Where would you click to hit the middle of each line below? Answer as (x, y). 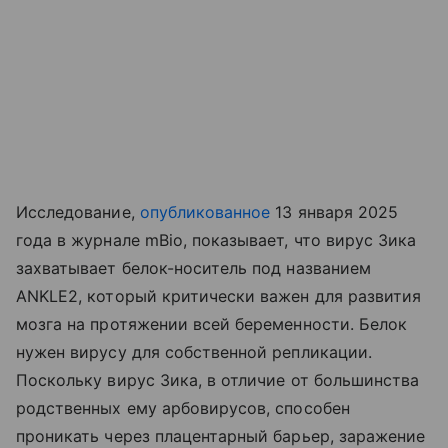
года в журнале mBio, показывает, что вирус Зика (216, 239)
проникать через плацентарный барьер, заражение (221, 435)
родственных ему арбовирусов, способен (183, 407)
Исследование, (78, 211)
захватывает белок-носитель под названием (193, 267)
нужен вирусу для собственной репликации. (194, 351)
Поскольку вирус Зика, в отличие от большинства (218, 379)
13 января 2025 (334, 211)
